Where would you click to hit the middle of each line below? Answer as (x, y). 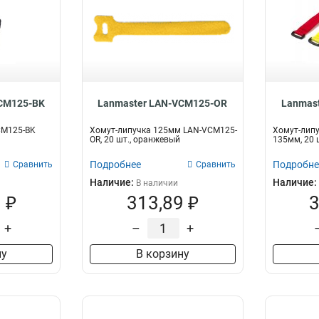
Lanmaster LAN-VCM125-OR (163, 103)
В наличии (157, 183)
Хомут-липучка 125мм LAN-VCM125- (164, 130)
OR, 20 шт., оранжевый (135, 140)
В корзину (162, 254)
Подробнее (116, 164)
